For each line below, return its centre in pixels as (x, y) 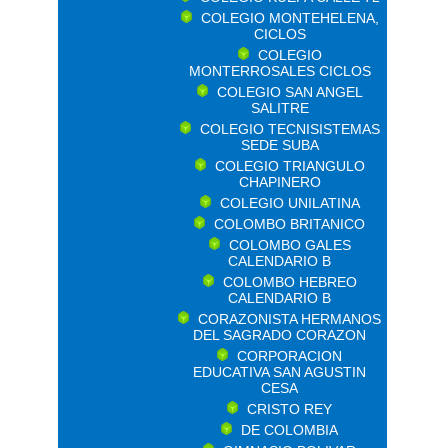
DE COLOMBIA (289, 430)
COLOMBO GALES (289, 245)
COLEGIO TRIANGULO (289, 166)
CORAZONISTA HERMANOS (289, 319)
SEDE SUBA (279, 145)
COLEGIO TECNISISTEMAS (289, 129)
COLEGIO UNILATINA (289, 203)
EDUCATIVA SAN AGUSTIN (279, 372)
